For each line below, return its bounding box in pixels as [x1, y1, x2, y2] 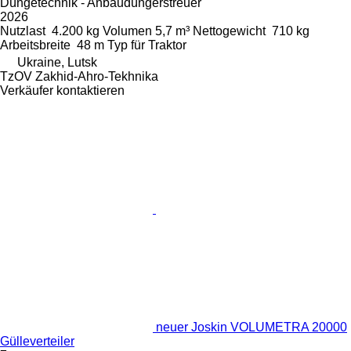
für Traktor [131, 38, 186, 52]
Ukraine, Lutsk [17, 56, 97, 70]
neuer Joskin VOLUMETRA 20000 [156, 320, 347, 335]
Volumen [103, 24, 152, 38]
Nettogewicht [193, 24, 266, 38]
